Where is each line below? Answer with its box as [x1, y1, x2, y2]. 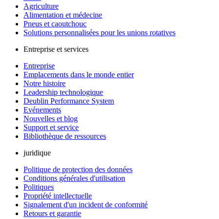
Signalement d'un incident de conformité [23, 200, 148, 209]
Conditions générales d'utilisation [23, 174, 125, 183]
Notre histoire [23, 79, 66, 88]
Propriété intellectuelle [23, 192, 92, 200]
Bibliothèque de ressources [23, 132, 106, 141]
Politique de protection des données [23, 165, 132, 174]
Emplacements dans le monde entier [23, 70, 134, 79]
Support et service [23, 123, 79, 132]
